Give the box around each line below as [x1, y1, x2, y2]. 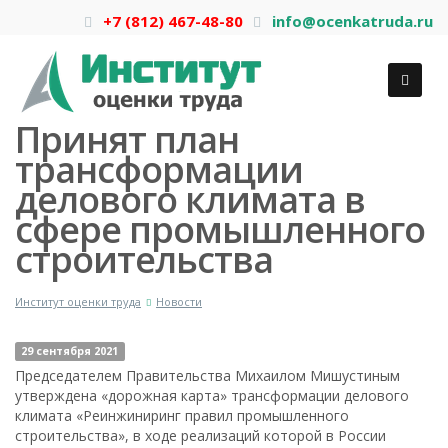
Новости [156, 294, 202, 309]
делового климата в [15, 175, 365, 224]
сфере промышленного [15, 205, 425, 254]
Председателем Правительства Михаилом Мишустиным [15, 366, 400, 385]
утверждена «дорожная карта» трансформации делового [15, 386, 409, 405]
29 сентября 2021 [21, 344, 119, 358]
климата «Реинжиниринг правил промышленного [15, 406, 349, 425]
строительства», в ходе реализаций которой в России [15, 426, 386, 445]
